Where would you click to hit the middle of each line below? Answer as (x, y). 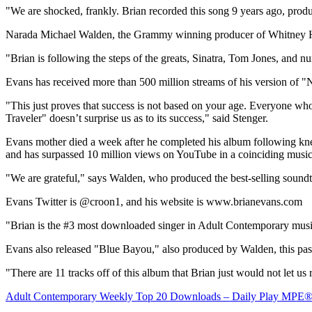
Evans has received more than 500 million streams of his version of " (156, 82)
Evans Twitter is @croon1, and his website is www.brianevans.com (154, 202)
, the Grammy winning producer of (190, 35)
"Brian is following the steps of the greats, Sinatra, (117, 58)
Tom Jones (252, 58)
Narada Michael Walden (59, 35)
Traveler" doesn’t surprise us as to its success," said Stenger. (137, 118)
